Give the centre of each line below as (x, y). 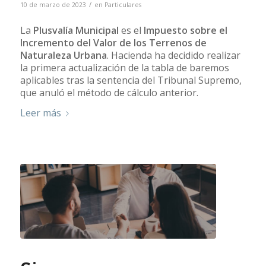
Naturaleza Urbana (63, 55)
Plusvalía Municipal (76, 30)
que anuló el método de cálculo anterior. (109, 92)
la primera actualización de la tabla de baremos (124, 67)
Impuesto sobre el (185, 30)
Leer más (40, 113)
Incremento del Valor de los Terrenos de (113, 42)
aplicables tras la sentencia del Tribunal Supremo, (131, 80)
